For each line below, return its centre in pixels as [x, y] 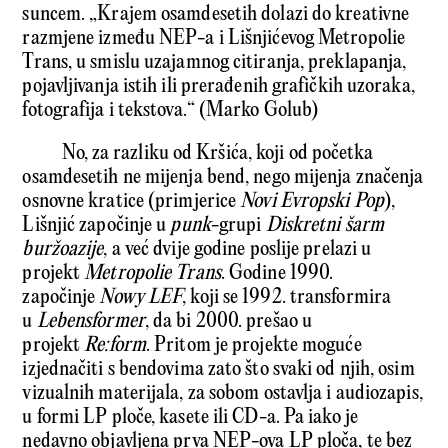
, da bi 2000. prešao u [228, 321]
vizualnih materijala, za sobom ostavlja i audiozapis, [222, 393]
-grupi [238, 225]
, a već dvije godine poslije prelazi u [237, 249]
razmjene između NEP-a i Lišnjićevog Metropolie [214, 38]
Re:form [115, 345]
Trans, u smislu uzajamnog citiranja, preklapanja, [214, 62]
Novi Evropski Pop [312, 201]
